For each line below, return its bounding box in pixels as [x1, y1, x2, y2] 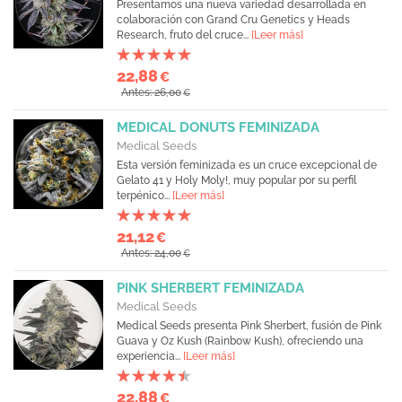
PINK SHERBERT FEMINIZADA [117, 280, 304, 296]
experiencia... [117, 350, 183, 363]
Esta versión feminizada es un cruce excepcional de [117, 159, 377, 171]
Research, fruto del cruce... [117, 29, 251, 41]
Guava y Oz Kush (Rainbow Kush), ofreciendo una [117, 335, 363, 347]
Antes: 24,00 [121, 247, 181, 259]
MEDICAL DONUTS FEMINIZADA [117, 119, 319, 135]
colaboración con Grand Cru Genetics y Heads [117, 13, 350, 26]
